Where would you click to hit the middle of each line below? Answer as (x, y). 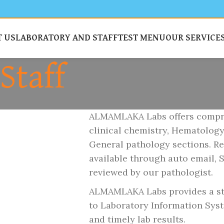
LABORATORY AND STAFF (66, 38)
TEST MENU (141, 38)
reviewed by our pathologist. (151, 172)
